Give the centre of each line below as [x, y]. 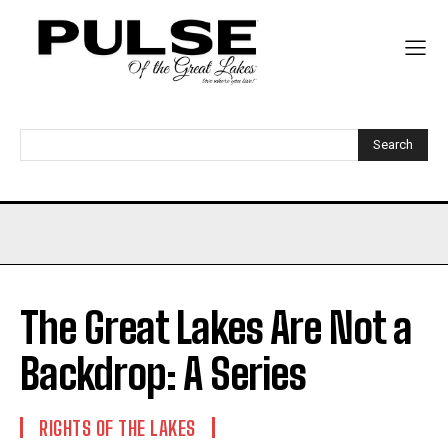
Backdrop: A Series [163, 374]
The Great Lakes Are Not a [216, 328]
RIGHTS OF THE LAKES [117, 428]
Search [393, 145]
